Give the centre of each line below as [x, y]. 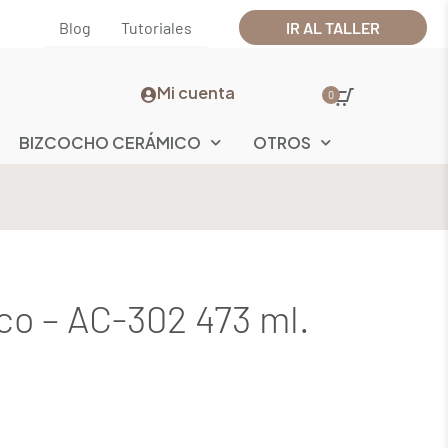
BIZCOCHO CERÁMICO [109, 142]
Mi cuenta [196, 93]
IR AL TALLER [333, 27]
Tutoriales [157, 27]
